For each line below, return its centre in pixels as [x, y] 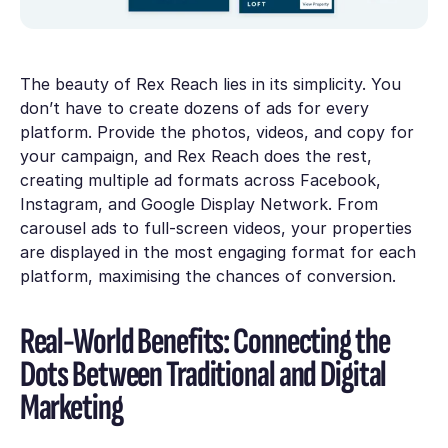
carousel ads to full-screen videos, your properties [215, 227]
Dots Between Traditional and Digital [203, 375]
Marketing [71, 408]
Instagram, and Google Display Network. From [198, 203]
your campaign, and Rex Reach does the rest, [195, 155]
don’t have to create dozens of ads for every [194, 107]
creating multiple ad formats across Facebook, [200, 179]
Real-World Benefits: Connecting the [204, 342]
